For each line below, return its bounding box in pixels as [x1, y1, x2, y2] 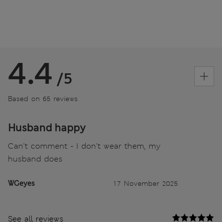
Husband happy [8, 121, 86, 134]
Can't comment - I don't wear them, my [8, 140, 161, 151]
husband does [8, 153, 62, 164]
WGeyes [8, 178, 35, 188]
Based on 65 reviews [8, 94, 78, 103]
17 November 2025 [113, 178, 178, 188]
